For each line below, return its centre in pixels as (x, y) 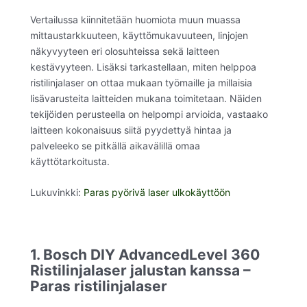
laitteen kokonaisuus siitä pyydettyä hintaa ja (131, 130)
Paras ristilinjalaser (99, 286)
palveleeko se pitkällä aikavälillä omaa (115, 145)
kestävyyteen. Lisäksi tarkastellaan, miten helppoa (143, 66)
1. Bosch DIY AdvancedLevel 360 (145, 255)
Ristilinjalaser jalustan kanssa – (140, 271)
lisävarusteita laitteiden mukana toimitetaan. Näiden (146, 98)
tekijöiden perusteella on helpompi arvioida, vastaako (149, 114)
